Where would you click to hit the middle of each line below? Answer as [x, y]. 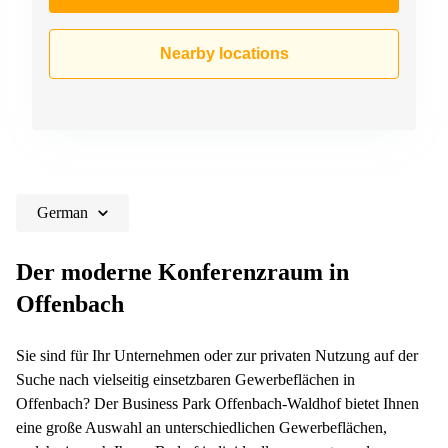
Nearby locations [224, 53]
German [62, 212]
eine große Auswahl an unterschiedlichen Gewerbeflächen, [201, 427]
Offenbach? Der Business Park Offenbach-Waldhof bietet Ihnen [217, 403]
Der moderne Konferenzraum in [182, 271]
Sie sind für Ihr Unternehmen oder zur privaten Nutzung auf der [217, 355]
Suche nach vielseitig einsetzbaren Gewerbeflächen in [185, 379]
